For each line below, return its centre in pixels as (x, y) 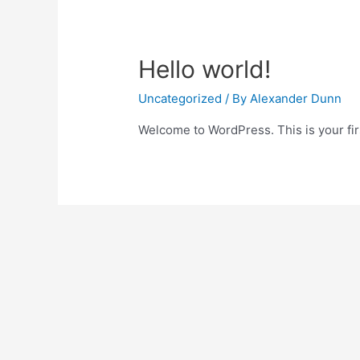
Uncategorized (180, 99)
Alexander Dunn (296, 99)
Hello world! (205, 70)
